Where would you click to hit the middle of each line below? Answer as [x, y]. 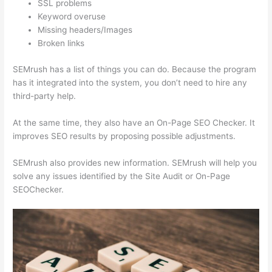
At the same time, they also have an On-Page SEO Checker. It [134, 122]
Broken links [61, 43]
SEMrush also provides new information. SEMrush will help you [135, 162]
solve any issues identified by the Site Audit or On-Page [122, 176]
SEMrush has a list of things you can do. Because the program [135, 69]
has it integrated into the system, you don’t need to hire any [130, 82]
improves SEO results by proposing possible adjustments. [124, 136]
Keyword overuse [72, 17]
